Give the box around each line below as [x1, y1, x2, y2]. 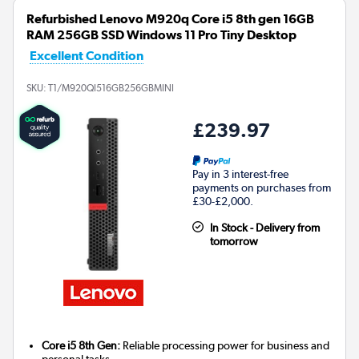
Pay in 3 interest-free [192, 167, 288, 181]
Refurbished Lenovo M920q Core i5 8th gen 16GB [26, 11, 314, 27]
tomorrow [209, 235, 258, 248]
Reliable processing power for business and [120, 339, 330, 353]
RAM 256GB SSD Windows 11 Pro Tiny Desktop [26, 27, 296, 43]
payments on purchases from [192, 181, 331, 195]
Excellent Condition [30, 48, 143, 64]
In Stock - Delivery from [209, 221, 320, 235]
